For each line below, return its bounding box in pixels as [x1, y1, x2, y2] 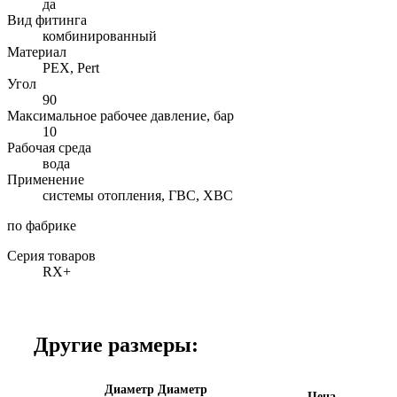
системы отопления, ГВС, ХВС [43, 187, 233, 203]
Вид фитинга [7, 12, 87, 27]
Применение [7, 171, 84, 187]
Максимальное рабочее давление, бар [7, 107, 234, 123]
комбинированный [43, 27, 157, 43]
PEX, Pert [43, 59, 99, 75]
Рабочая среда [7, 139, 91, 155]
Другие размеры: [34, 332, 198, 356]
